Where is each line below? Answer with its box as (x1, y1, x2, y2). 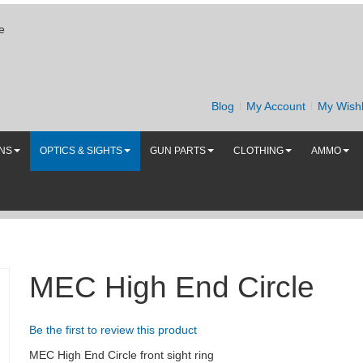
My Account (246, 100, 305, 113)
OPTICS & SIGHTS (40, 145, 122, 156)
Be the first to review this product (28, 323, 197, 337)
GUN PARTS (150, 145, 206, 156)
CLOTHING (233, 145, 284, 156)
